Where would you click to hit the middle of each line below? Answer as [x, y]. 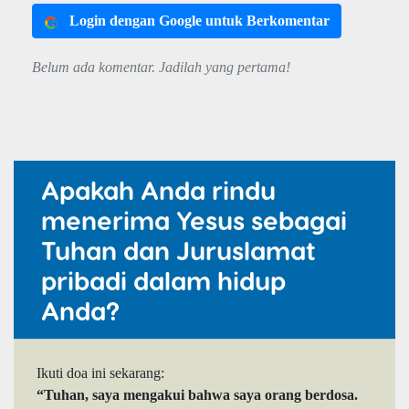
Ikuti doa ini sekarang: [100, 373]
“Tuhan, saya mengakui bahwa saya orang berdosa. [197, 395]
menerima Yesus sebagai [194, 220]
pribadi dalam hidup [163, 280]
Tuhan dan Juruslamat [178, 250]
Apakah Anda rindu [158, 190]
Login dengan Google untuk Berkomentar [199, 21]
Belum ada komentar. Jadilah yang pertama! [161, 68]
